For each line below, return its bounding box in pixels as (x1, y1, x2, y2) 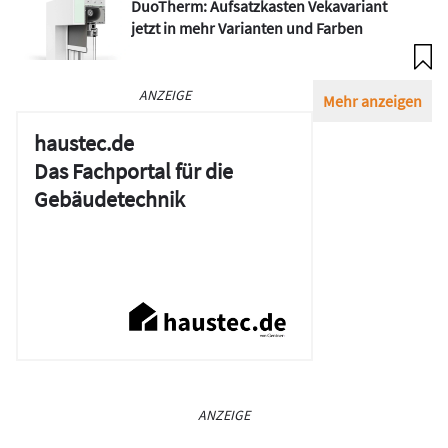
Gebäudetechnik (34, 184, 185, 213)
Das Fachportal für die (34, 156, 233, 185)
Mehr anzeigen (323, 90, 422, 111)
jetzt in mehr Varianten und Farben (131, 17, 364, 38)
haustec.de (34, 128, 134, 157)
